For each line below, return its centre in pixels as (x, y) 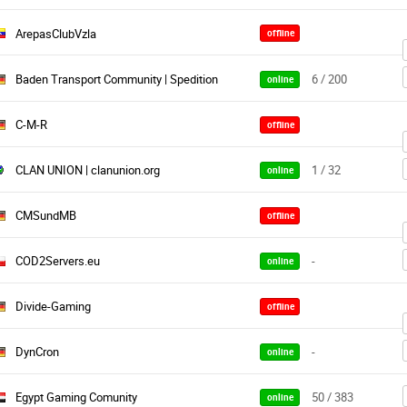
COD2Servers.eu (58, 261)
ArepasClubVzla (56, 33)
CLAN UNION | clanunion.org (88, 170)
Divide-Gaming (53, 307)
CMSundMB (46, 216)
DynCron (37, 352)
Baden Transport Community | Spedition (117, 79)
